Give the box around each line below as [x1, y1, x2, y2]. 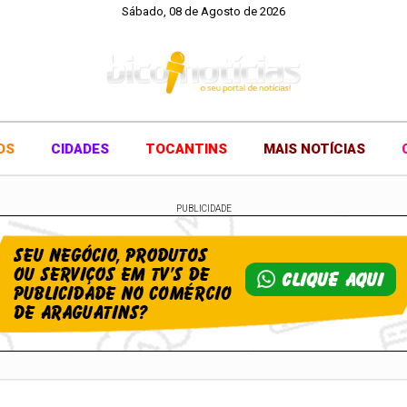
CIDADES [51, 141, 109, 157]
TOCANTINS [145, 141, 227, 157]
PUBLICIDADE [175, 203, 232, 213]
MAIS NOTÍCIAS [263, 141, 365, 157]
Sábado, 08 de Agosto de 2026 [122, 5, 285, 18]
